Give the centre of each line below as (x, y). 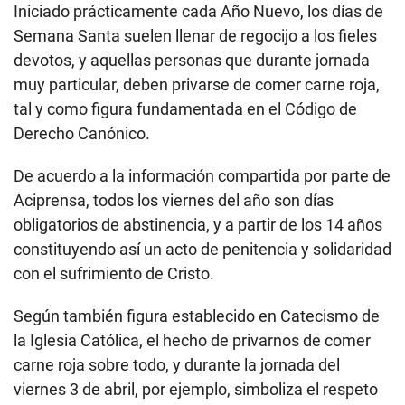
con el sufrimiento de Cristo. (114, 273)
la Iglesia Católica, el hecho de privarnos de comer (192, 340)
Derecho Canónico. (82, 133)
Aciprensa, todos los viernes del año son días (174, 200)
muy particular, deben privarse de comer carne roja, (197, 84)
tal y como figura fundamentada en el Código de (185, 108)
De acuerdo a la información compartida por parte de (202, 175)
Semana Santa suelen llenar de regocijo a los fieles (195, 35)
